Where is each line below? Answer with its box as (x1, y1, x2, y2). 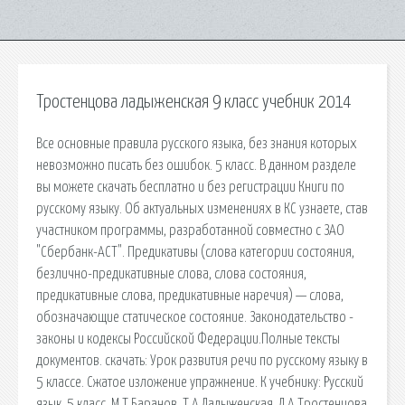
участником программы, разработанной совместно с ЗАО (36, 222, 344, 238)
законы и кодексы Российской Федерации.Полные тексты (36, 331, 340, 346)
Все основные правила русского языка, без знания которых (36, 136, 357, 151)
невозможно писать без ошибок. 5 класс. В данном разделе (36, 157, 356, 173)
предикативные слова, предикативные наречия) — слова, (36, 287, 344, 303)
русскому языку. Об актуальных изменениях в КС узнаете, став (36, 201, 368, 216)
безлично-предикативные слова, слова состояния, (36, 266, 306, 281)
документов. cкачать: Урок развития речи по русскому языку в (36, 353, 368, 368)
